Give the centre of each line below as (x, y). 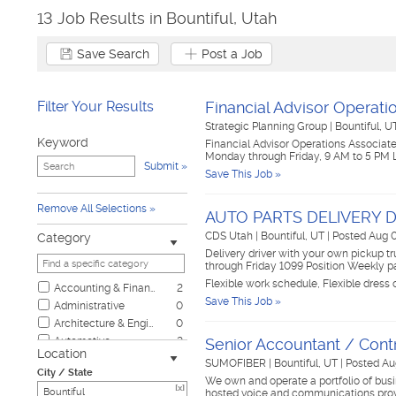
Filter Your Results (95, 107)
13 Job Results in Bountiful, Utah (157, 18)
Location (62, 354)
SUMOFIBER (237, 363)
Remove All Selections (92, 209)
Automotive (82, 341)
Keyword (63, 142)
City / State (65, 373)
